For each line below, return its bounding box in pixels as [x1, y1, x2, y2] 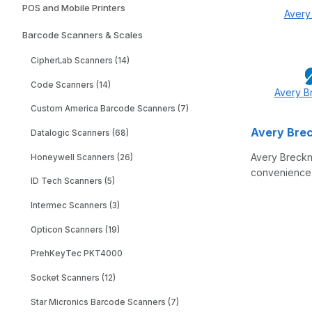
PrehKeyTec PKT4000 [30, 249, 123, 259]
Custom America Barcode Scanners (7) [30, 104, 189, 114]
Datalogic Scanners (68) [30, 127, 129, 138]
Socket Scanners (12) [30, 272, 116, 283]
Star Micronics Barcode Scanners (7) [30, 297, 179, 307]
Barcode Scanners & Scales [22, 29, 143, 40]
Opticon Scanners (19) [30, 224, 120, 235]
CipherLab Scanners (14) [30, 56, 130, 65]
